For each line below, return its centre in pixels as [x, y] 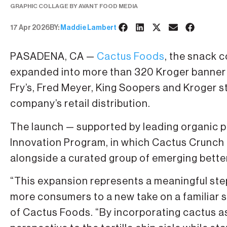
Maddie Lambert [88, 28]
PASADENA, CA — [53, 57]
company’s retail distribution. [80, 104]
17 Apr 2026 [30, 28]
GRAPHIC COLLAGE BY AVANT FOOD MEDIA [74, 6]
